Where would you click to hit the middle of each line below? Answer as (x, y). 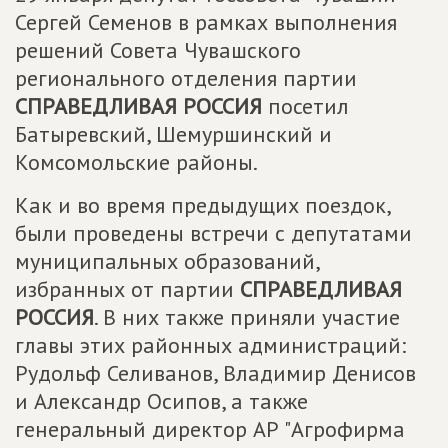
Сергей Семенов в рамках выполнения (206, 22)
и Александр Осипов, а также (161, 401)
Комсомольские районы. (136, 162)
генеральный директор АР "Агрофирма (210, 429)
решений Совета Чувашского (158, 50)
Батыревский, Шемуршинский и (173, 134)
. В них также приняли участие (247, 317)
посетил (305, 106)
